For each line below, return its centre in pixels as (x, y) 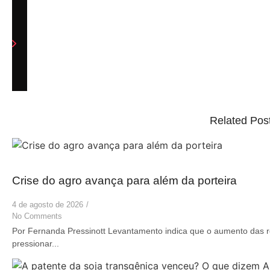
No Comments (37, 216)
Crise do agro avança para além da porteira (124, 180)
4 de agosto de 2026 (48, 204)
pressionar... (36, 243)
